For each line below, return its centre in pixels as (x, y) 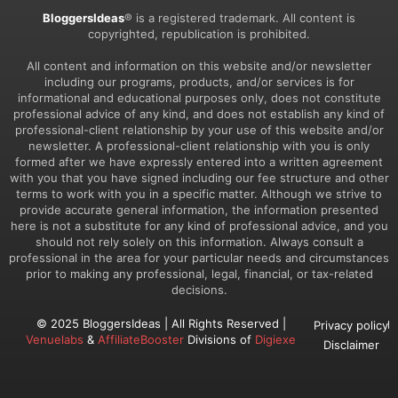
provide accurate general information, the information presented (199, 209)
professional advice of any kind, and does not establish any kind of (199, 113)
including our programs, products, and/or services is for (199, 81)
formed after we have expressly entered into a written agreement (199, 161)
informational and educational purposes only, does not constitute (199, 97)
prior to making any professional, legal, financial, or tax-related (199, 273)
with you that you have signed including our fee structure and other (199, 177)
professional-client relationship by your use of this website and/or (199, 129)
